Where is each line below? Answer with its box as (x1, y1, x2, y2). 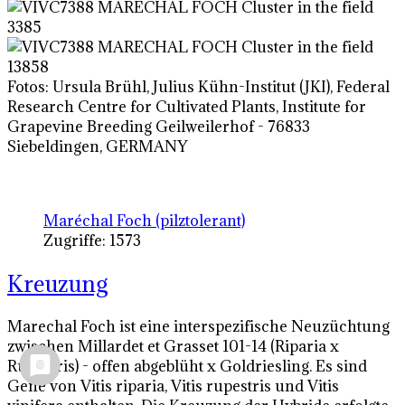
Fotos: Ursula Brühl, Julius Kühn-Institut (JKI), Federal (7, 77, 390, 98)
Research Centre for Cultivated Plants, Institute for (7, 97, 366, 118)
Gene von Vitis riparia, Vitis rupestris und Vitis (7, 375, 339, 396)
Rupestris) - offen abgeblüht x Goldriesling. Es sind (7, 355, 367, 376)
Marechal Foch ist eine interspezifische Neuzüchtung (7, 316, 390, 336)
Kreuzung (7, 268, 108, 298)
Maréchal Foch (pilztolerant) (43, 211, 245, 231)
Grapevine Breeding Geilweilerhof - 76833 (7, 117, 310, 137)
